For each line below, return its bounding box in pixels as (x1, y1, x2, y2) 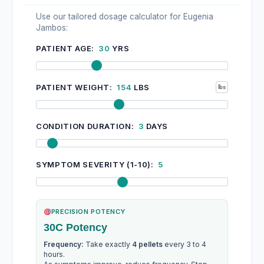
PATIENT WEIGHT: (36, 82, 115, 92)
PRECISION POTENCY (51, 207, 126, 216)
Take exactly (84, 240, 132, 249)
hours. (44, 250, 65, 259)
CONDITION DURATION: (36, 121, 136, 131)
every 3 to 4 (163, 240, 206, 249)
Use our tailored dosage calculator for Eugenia (36, 12, 213, 22)
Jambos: (36, 23, 68, 33)
